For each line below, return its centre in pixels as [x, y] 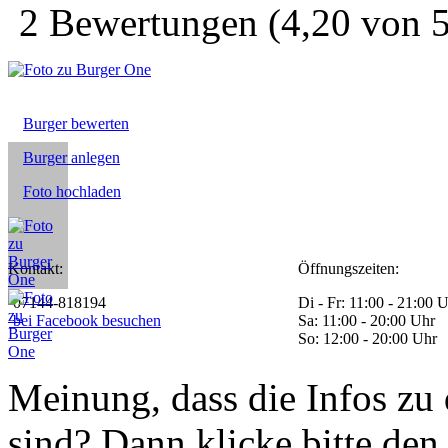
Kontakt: [35, 268]
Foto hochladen [72, 191]
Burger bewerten [76, 123]
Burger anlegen [71, 157]
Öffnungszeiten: [348, 268]
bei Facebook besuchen [87, 320]
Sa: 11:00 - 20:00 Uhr [366, 320]
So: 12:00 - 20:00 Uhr [367, 338]
